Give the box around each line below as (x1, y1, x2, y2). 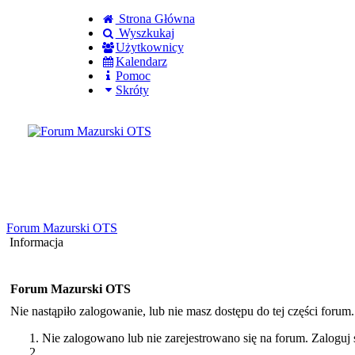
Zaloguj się (6, 145, 65, 158)
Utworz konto (81, 145, 151, 158)
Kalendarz (115, 55, 167, 68)
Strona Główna (115, 12, 195, 25)
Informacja (10, 235, 63, 249)
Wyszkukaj (115, 26, 174, 40)
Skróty (115, 83, 149, 97)
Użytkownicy (115, 40, 184, 54)
